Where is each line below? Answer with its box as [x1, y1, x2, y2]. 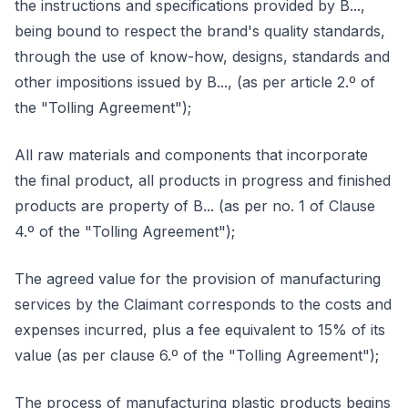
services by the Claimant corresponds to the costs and [15, 295, 392, 313]
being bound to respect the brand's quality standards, [15, 22, 385, 40]
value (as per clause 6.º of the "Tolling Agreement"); [15, 346, 379, 364]
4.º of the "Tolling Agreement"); [15, 222, 235, 240]
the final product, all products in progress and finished [15, 171, 391, 189]
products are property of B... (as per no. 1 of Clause [15, 197, 375, 215]
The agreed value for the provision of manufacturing [15, 270, 381, 288]
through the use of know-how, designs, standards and [15, 47, 390, 66]
